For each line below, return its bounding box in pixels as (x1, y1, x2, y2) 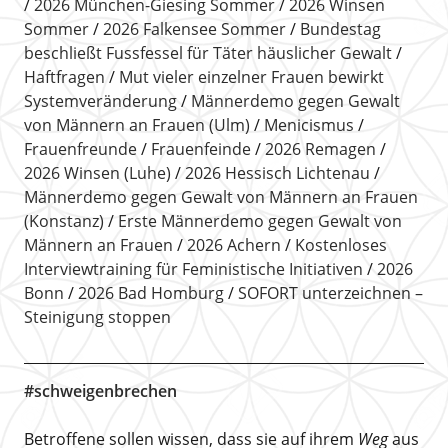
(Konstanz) (23, 209, 104, 232)
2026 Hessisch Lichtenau (184, 161, 370, 184)
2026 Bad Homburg (77, 281, 224, 304)
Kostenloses (294, 233, 387, 256)
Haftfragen (23, 65, 105, 88)
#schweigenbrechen (23, 379, 177, 402)
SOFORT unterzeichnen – (237, 281, 423, 304)
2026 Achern (186, 233, 281, 256)
